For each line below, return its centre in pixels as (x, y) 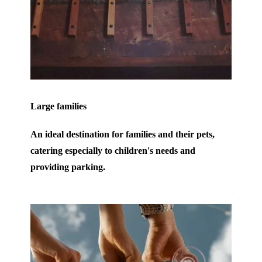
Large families (59, 106)
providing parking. (68, 167)
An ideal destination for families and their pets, (123, 134)
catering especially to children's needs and (113, 150)
